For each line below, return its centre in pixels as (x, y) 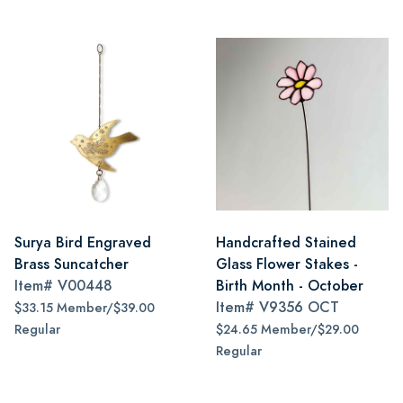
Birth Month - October (290, 286)
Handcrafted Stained (286, 242)
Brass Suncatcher (72, 264)
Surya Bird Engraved (83, 242)
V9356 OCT (299, 307)
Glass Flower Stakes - (287, 264)
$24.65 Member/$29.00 (287, 330)
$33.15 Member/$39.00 (85, 308)
